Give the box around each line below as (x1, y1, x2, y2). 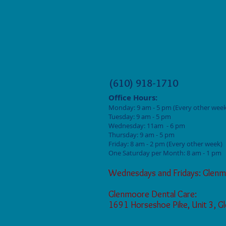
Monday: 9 (108, 102, 140, 112)
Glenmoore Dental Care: (108, 188, 199, 200)
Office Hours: (108, 92, 157, 103)
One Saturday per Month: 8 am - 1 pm (108, 148, 221, 157)
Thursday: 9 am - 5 (108, 130, 163, 139)
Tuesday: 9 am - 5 (108, 111, 159, 121)
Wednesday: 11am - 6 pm (108, 121, 187, 130)
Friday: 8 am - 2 (108, 139, 153, 148)
